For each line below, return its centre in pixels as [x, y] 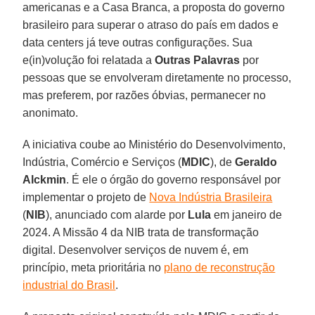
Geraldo [256, 162]
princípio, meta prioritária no [94, 267]
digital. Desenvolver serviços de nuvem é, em [136, 250]
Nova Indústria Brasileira [211, 197]
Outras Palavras [198, 60]
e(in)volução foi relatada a [89, 60]
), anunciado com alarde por [117, 214]
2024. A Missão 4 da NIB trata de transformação [141, 232]
